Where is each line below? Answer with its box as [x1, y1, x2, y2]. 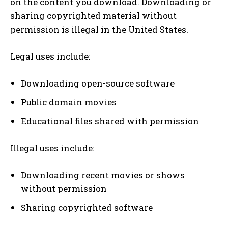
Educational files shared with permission [21, 115, 199, 127]
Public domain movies [21, 96, 117, 108]
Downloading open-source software [21, 77, 175, 89]
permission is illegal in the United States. [10, 23, 188, 35]
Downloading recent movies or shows [21, 168, 185, 181]
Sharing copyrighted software [21, 201, 153, 213]
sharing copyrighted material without [10, 9, 177, 21]
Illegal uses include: [10, 141, 94, 154]
